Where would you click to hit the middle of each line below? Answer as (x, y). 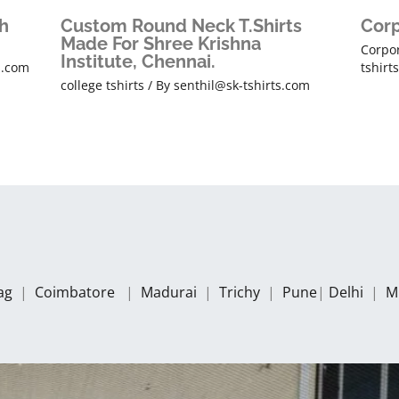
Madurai (171, 292)
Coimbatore (78, 292)
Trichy (241, 292)
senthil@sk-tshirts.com (241, 85)
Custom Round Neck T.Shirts (181, 26)
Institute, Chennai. (138, 62)
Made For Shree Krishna (160, 44)
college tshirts (102, 85)
